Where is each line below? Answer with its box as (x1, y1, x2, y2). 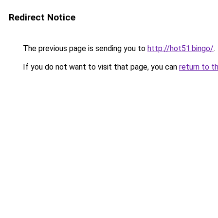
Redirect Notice (9, 12, 75, 23)
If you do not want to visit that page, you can (21, 62, 179, 72)
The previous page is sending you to (21, 44, 147, 53)
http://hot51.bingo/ (147, 44, 214, 53)
